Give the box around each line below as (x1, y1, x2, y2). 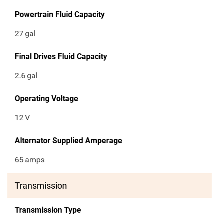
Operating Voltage (15, 94, 78, 104)
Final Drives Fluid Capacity (15, 52, 107, 62)
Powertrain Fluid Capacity (15, 10, 105, 20)
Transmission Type (15, 205, 81, 215)
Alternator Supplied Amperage (15, 136, 122, 146)
